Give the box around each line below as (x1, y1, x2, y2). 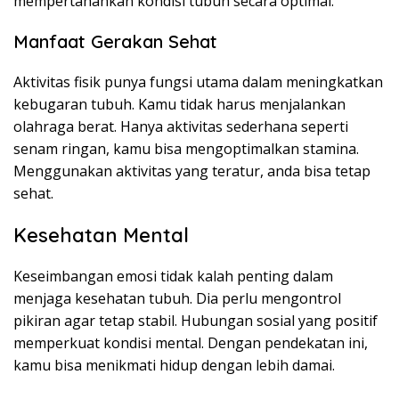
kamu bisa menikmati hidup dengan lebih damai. (13, 355, 335, 376)
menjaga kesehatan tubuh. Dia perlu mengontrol (13, 289, 341, 309)
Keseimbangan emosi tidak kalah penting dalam (13, 266, 333, 287)
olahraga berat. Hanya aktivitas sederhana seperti (13, 117, 348, 137)
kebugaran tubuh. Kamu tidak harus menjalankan (13, 94, 346, 115)
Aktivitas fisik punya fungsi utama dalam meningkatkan (13, 72, 383, 93)
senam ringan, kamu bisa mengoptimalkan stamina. (13, 139, 359, 159)
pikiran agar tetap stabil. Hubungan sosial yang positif (13, 311, 378, 331)
